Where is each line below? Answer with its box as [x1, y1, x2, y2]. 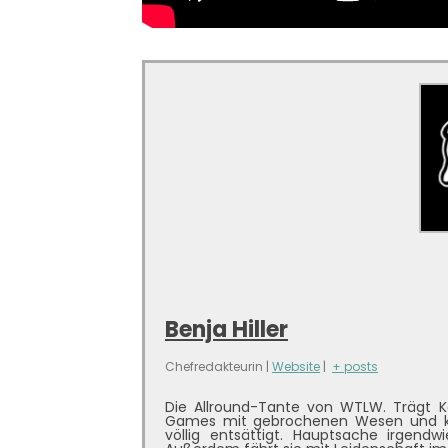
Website [272, 357, 320, 375]
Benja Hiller [165, 313, 288, 345]
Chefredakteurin [165, 357, 263, 375]
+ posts [332, 357, 378, 375]
